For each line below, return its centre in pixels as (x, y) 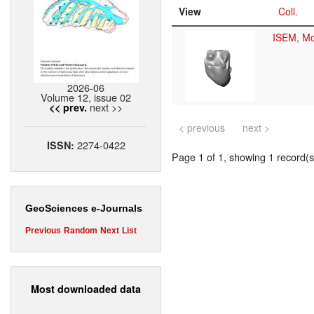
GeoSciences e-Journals (84, 209)
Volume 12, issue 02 (86, 97)
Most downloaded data (86, 288)
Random (81, 231)
